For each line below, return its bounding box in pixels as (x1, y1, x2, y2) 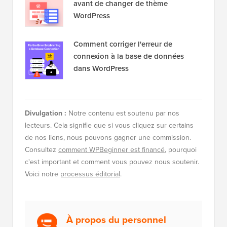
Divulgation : (25, 149, 66, 161)
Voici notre (25, 210, 60, 221)
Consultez (25, 186, 58, 197)
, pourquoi (165, 186, 197, 197)
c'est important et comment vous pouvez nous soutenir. (25, 198, 199, 209)
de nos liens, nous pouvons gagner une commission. (25, 174, 191, 185)
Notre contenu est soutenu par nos (66, 149, 179, 161)
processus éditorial (60, 210, 120, 221)
